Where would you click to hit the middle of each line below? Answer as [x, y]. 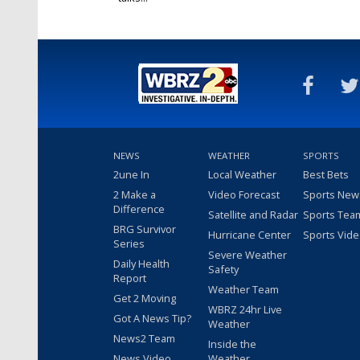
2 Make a [135, 194]
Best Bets [326, 174]
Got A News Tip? [152, 318]
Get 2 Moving [145, 298]
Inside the [232, 344]
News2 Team [144, 338]
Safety [223, 269]
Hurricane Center [250, 234]
